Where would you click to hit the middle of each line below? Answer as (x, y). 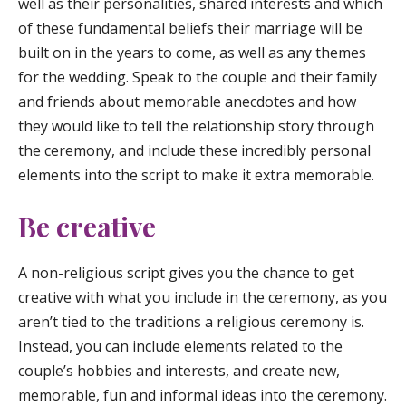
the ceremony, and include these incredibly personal (194, 150)
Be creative (87, 227)
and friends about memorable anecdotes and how (187, 101)
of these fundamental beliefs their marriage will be (190, 28)
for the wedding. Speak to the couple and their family (198, 77)
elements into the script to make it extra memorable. (196, 174)
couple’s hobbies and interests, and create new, (179, 371)
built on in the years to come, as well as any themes (192, 52)
